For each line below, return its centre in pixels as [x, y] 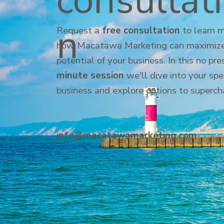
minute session [90, 76]
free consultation [141, 31]
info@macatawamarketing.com [127, 136]
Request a [79, 31]
